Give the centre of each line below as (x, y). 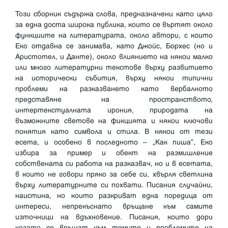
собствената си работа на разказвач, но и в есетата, (114, 164)
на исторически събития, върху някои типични (114, 78)
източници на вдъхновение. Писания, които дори (114, 217)
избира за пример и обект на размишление (114, 153)
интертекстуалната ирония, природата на (114, 110)
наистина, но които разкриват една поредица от (114, 196)
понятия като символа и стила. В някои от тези (114, 132)
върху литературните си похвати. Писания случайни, (114, 185)
